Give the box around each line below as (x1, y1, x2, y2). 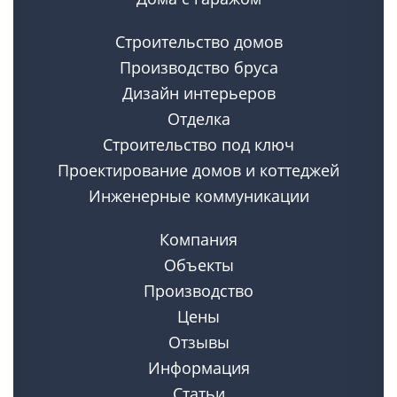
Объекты (163, 254, 234, 276)
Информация (147, 357, 250, 378)
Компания (160, 229, 237, 250)
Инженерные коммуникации (88, 185, 309, 206)
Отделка (167, 108, 230, 129)
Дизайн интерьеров (121, 82, 276, 104)
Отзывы (167, 331, 230, 353)
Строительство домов (114, 31, 283, 52)
